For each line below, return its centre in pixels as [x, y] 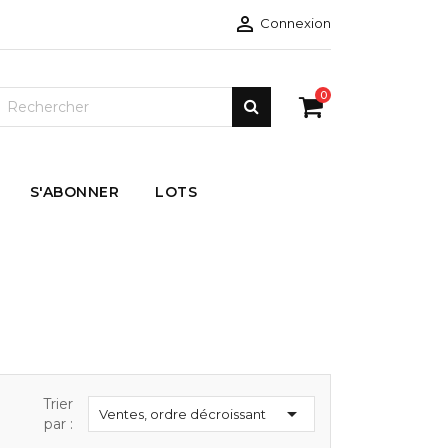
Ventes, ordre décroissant [182, 413]
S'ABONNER [74, 191]
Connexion [295, 23]
